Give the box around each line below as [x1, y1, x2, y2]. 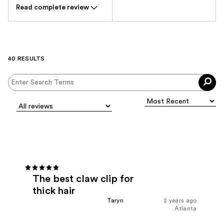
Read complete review [16, 4, 89, 11]
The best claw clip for [32, 173, 134, 184]
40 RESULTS [8, 55, 45, 62]
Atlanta [174, 205, 197, 211]
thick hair [32, 185, 75, 196]
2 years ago [163, 197, 197, 203]
